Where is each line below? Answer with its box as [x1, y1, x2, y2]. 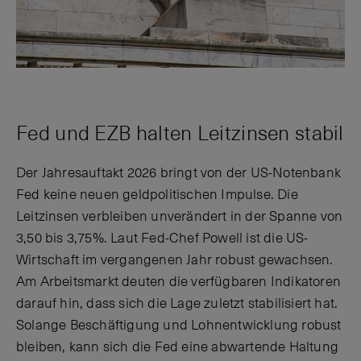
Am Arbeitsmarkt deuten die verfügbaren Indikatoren [16, 272, 342, 291]
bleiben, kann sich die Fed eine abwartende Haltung [16, 338, 339, 356]
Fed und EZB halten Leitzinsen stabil [16, 121, 344, 147]
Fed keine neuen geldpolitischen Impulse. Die [16, 185, 298, 204]
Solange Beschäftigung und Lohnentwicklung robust [16, 316, 342, 334]
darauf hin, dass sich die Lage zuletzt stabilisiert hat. [16, 294, 338, 313]
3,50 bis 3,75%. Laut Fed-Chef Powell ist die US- [16, 229, 309, 247]
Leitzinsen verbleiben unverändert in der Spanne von [16, 207, 343, 226]
